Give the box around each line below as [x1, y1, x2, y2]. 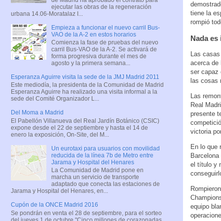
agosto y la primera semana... [51, 59, 130, 67]
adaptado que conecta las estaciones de [51, 181, 160, 188]
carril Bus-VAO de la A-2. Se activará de [51, 45, 157, 53]
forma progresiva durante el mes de [51, 52, 147, 60]
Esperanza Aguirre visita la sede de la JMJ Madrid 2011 [11, 73, 159, 80]
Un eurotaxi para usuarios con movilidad [51, 145, 160, 152]
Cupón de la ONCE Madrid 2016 [11, 201, 98, 209]
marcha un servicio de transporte [51, 174, 139, 181]
